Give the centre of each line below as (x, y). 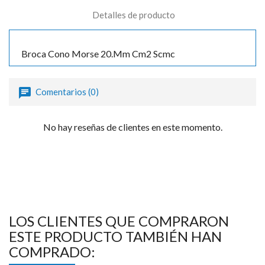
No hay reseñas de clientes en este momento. (132, 127)
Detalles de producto (133, 14)
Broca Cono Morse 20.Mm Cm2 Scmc (98, 53)
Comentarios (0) (66, 91)
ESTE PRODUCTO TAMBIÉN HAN (115, 236)
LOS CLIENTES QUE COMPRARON (119, 221)
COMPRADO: (52, 251)
